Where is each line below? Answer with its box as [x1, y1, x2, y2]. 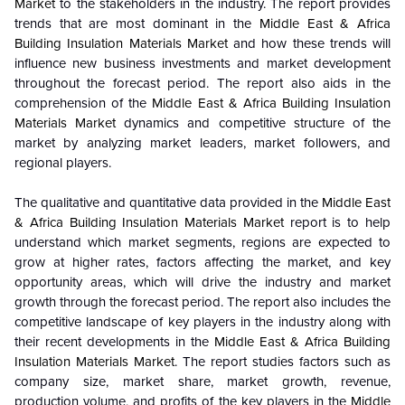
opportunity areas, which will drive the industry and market [14, 274, 391, 290]
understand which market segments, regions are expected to [14, 234, 391, 250]
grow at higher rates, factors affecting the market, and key [14, 254, 391, 270]
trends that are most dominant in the [14, 15, 252, 32]
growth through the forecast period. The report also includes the [14, 294, 391, 310]
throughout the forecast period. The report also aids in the [14, 75, 391, 91]
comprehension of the [14, 95, 153, 111]
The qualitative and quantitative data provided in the [14, 194, 322, 211]
